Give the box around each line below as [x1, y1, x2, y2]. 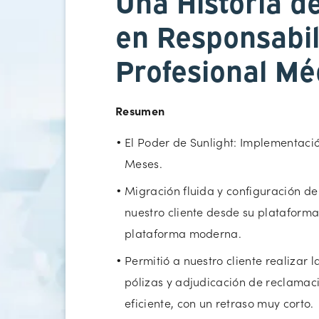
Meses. [125, 155, 162, 171]
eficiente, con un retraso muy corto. [125, 294, 314, 310]
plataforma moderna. [125, 224, 242, 241]
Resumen [115, 102, 165, 118]
